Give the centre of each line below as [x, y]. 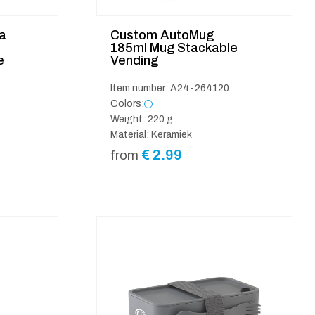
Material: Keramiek [151, 134]
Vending [134, 60]
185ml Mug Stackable [174, 47]
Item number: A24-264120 [169, 88]
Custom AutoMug [162, 35]
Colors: [127, 103]
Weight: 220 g [141, 119]
